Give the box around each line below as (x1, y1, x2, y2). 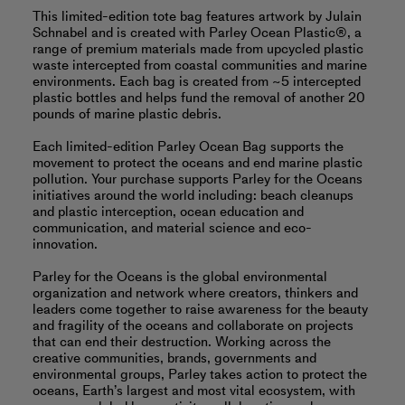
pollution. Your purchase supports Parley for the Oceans (33, 169, 363, 189)
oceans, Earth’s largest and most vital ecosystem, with (33, 381, 355, 400)
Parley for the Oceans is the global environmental (33, 267, 327, 287)
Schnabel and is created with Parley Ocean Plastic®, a (33, 23, 362, 42)
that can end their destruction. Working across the (33, 332, 331, 352)
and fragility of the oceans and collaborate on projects (33, 316, 353, 335)
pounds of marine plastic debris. (33, 104, 221, 124)
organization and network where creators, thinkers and (33, 283, 358, 303)
